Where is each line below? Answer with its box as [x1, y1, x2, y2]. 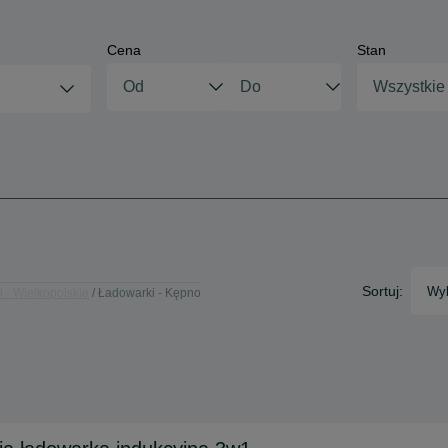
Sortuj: [362, 283, 403, 299]
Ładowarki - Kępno [98, 285, 201, 300]
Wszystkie [373, 78, 446, 95]
